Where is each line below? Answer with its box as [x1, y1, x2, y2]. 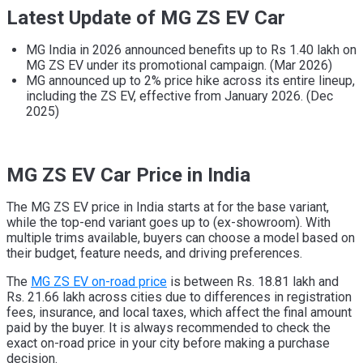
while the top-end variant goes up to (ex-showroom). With [6, 215, 331, 231]
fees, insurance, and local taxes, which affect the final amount [6, 305, 352, 321]
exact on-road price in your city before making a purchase [6, 335, 330, 352]
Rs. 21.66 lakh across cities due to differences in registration [6, 289, 352, 305]
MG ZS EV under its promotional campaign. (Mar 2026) [26, 58, 332, 74]
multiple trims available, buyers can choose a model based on [6, 230, 355, 246]
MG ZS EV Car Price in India [6, 164, 250, 187]
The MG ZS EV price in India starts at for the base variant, [6, 199, 329, 216]
